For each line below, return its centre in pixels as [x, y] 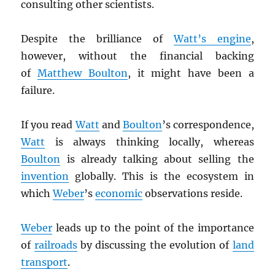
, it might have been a [191, 73]
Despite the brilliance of [97, 39]
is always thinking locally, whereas [149, 142]
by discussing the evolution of [155, 245]
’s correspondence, [208, 125]
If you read [48, 125]
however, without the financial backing [137, 56]
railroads [56, 245]
